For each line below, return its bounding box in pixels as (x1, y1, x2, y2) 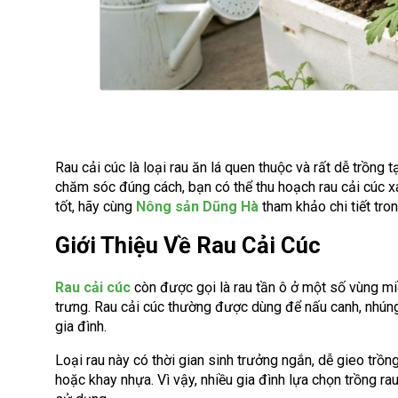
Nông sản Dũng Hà (136, 197, 259, 215)
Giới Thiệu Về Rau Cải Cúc (55, 231, 321, 259)
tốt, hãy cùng (55, 197, 136, 215)
